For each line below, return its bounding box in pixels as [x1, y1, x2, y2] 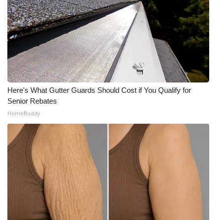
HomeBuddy [7, 110, 40, 117]
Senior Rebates [7, 97, 57, 105]
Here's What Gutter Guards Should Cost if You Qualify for [7, 86, 191, 94]
